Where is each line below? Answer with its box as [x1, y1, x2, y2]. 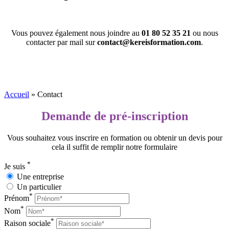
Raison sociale [4, 218, 51, 227]
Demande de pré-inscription [41, 109, 188, 123]
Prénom [4, 194, 29, 203]
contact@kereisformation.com [97, 37, 201, 47]
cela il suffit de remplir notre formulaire [52, 142, 177, 151]
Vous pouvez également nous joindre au [11, 28, 142, 37]
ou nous [190, 28, 218, 37]
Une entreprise [15, 172, 64, 181]
